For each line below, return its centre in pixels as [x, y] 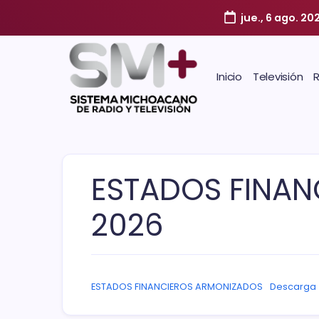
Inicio [229, 76]
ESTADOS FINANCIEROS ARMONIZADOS [177, 286]
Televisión [278, 76]
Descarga [293, 286]
